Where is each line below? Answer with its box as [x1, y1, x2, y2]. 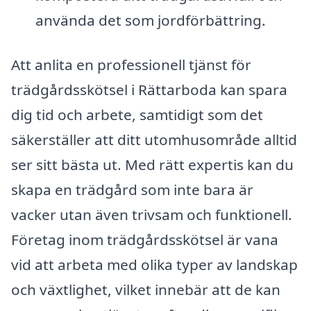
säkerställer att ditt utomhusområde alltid [11, 129, 297, 149]
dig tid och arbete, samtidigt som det [11, 104, 263, 124]
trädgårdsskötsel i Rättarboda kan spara [11, 79, 287, 99]
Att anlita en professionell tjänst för [11, 54, 251, 74]
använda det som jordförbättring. [35, 10, 266, 31]
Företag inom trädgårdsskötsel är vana [11, 229, 278, 249]
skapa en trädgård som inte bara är [11, 179, 253, 199]
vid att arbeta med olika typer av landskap [11, 254, 298, 274]
